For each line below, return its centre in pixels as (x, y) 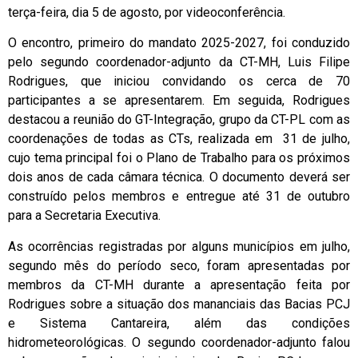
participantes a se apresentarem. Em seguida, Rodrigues (179, 101)
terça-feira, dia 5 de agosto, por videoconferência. (147, 12)
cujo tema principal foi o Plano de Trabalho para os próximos (179, 158)
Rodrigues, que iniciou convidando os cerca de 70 (179, 82)
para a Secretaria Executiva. (84, 216)
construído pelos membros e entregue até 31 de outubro (179, 197)
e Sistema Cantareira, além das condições (179, 323)
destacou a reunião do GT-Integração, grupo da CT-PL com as (179, 120)
